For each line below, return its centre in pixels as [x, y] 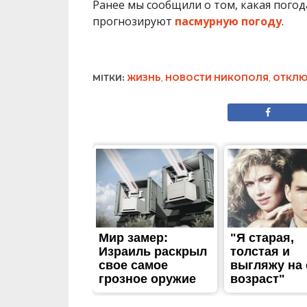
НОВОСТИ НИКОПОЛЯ [217, 77]
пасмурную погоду [228, 21]
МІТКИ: [108, 77]
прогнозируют [133, 21]
